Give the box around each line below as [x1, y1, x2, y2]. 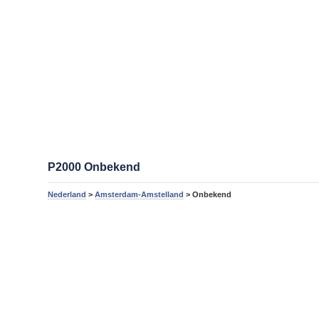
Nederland [48, 190, 87, 199]
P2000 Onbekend [48, 161, 141, 173]
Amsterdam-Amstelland [95, 190, 184, 199]
